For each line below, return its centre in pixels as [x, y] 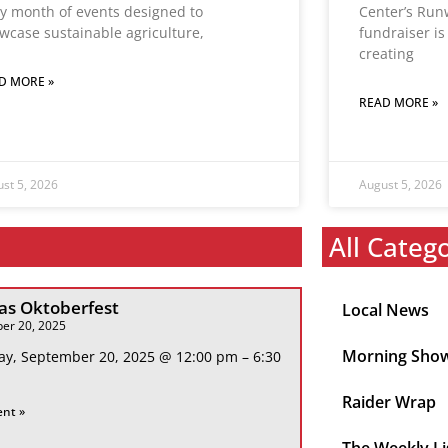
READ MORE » [398, 103]
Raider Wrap [388, 402]
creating [386, 54]
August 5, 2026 [400, 185]
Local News [385, 310]
